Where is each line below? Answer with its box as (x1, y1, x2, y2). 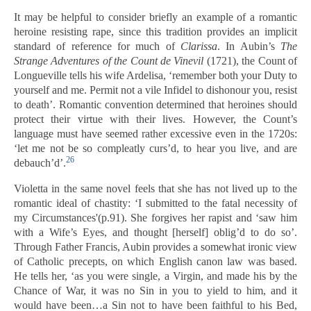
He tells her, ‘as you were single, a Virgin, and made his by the (14, 270, 297, 282)
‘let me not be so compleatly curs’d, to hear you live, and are (14, 142, 297, 154)
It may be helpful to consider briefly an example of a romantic (14, 11, 297, 23)
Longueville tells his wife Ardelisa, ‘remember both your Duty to (14, 69, 297, 81)
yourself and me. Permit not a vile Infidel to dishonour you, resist (14, 84, 297, 96)
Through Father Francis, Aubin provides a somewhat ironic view (14, 241, 297, 253)
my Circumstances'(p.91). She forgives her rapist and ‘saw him (14, 212, 297, 224)
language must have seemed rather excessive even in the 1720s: (14, 128, 297, 140)
